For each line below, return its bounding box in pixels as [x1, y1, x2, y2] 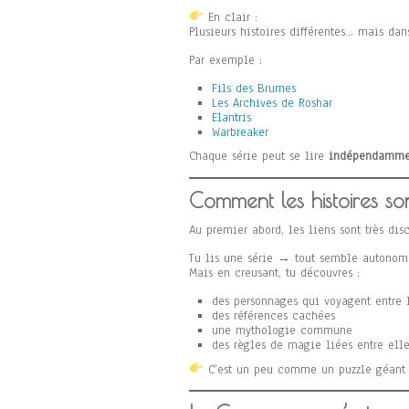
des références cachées [212, 307, 335, 324]
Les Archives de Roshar [212, 94, 332, 111]
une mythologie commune [212, 321, 352, 339]
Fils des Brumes [212, 79, 296, 97]
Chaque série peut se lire [189, 147, 329, 164]
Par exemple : [189, 51, 262, 68]
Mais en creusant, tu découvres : [189, 264, 360, 281]
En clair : [203, 8, 257, 26]
